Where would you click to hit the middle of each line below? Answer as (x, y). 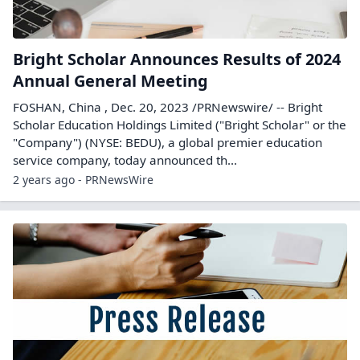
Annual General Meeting (110, 80)
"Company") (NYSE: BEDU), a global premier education (168, 142)
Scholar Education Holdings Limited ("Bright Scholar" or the (180, 124)
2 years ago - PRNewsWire (83, 179)
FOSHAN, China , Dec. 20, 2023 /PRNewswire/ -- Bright (168, 106)
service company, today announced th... (125, 160)
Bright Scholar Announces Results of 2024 (177, 59)
